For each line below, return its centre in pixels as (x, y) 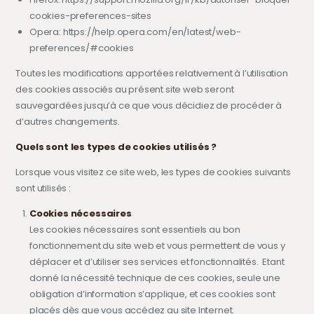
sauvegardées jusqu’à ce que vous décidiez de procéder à (149, 105)
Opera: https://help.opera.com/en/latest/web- (135, 32)
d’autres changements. (68, 121)
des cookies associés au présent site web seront (125, 89)
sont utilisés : (43, 188)
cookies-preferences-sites (90, 15)
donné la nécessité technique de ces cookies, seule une (155, 278)
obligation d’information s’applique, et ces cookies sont (152, 294)
